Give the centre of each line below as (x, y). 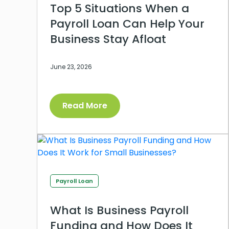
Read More (85, 106)
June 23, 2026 (71, 67)
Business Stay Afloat (108, 39)
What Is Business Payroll (119, 211)
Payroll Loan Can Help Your (127, 24)
